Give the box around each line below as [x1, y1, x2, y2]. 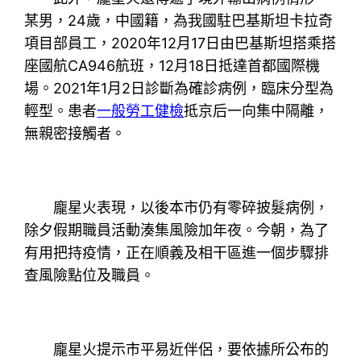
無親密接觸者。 [24, 124, 127, 142]
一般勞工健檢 [97, 102, 185, 119]
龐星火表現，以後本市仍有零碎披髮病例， [24, 198, 330, 216]
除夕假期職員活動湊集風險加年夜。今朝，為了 [24, 221, 330, 239]
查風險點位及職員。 [24, 266, 156, 284]
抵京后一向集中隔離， [184, 102, 330, 119]
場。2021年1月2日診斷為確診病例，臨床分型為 [24, 79, 334, 97]
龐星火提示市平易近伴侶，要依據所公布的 [24, 340, 330, 358]
